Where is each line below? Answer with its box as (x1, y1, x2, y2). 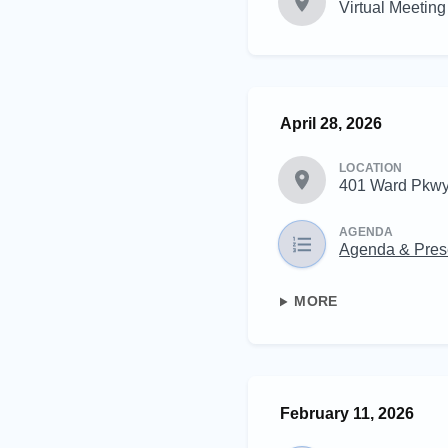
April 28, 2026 (280, 115, 382, 133)
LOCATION (339, 161, 403, 176)
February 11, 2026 (280, 405, 414, 423)
